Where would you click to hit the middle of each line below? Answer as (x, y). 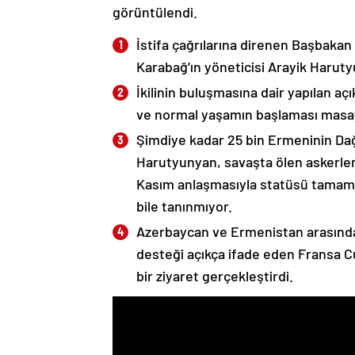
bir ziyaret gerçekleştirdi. (215, 276)
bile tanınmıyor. (184, 206)
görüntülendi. (155, 12)
